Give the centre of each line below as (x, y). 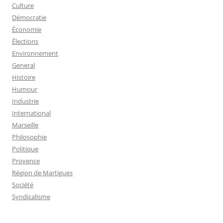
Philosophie (29, 137)
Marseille (25, 125)
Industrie (25, 101)
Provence (26, 161)
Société (23, 185)
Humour (25, 89)
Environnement (35, 53)
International (31, 113)
